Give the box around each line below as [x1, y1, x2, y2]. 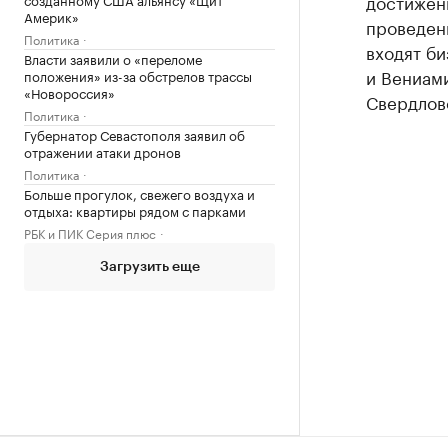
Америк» [24, 6, 79, 26]
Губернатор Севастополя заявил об [24, 124, 245, 144]
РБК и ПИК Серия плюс [24, 223, 156, 242]
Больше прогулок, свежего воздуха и [24, 183, 255, 203]
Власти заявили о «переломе [24, 48, 202, 68]
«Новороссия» [24, 82, 115, 102]
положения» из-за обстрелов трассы [24, 65, 252, 85]
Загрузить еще [99, 260, 200, 274]
